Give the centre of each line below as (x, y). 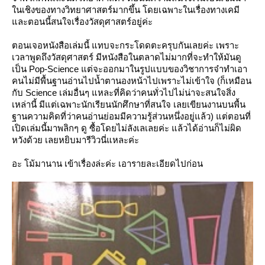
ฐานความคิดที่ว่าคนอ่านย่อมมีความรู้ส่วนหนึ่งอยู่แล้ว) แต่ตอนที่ (131, 116)
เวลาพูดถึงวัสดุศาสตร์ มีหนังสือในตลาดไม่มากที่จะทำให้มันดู (127, 57)
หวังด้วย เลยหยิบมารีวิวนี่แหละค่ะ (75, 140)
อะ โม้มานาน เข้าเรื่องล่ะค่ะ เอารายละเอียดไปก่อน (107, 164)
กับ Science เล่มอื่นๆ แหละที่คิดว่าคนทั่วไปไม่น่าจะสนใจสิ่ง (124, 93)
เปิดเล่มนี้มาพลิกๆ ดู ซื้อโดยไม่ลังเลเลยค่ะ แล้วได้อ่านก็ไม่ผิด (127, 128)
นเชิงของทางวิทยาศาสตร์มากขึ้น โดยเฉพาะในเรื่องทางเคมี (126, 10)
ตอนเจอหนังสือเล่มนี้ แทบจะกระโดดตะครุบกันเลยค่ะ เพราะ (125, 45)
